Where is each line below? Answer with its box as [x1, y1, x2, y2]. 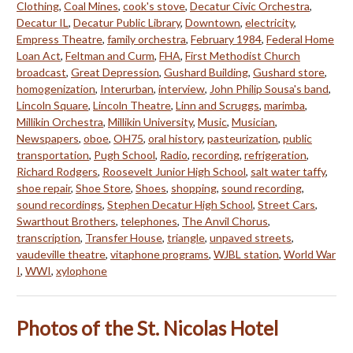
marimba [264, 98, 305, 112]
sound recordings [17, 197, 102, 211]
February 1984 [191, 32, 262, 46]
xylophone [56, 263, 107, 277]
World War [284, 247, 336, 261]
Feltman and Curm [65, 48, 154, 62]
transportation [17, 147, 89, 162]
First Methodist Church [185, 48, 300, 62]
